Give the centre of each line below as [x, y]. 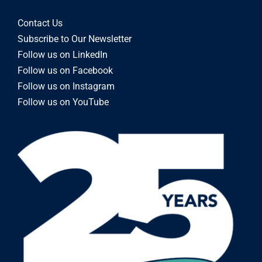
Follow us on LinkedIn [62, 54]
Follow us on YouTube [63, 102]
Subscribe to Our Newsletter [74, 39]
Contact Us [40, 23]
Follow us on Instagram [66, 86]
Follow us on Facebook [65, 70]
